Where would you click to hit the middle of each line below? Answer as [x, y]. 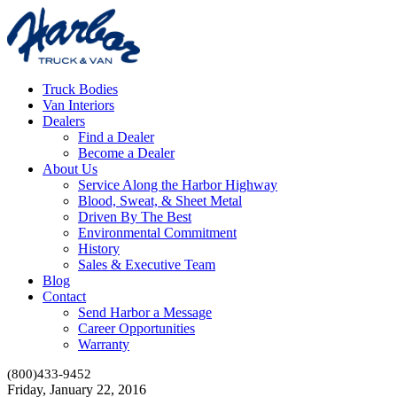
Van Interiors [78, 105]
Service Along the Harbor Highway [178, 184]
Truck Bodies [80, 89]
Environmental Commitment [157, 232]
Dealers [64, 121]
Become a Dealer [126, 152]
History [99, 248]
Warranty [104, 344]
